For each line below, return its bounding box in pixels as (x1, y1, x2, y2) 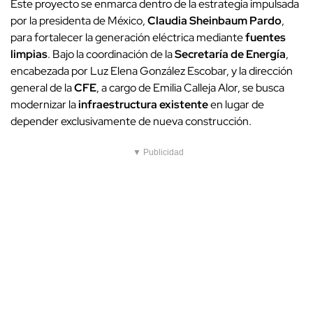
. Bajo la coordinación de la (48, 47, 175, 62)
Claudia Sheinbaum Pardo (147, 13, 282, 29)
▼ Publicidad (133, 147, 184, 158)
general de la (10, 80, 74, 96)
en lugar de (208, 97, 264, 112)
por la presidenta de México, (10, 13, 147, 29)
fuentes (245, 30, 286, 45)
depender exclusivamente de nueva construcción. (10, 114, 252, 129)
